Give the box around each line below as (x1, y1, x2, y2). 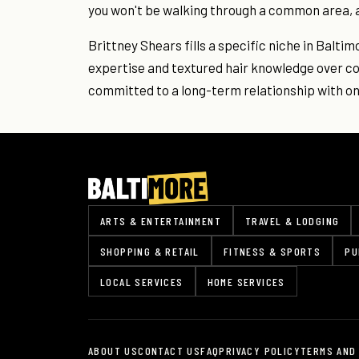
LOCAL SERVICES (100, 275, 184, 288)
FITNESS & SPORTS (223, 244, 321, 258)
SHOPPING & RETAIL (100, 244, 200, 258)
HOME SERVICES (207, 275, 285, 288)
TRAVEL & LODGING (245, 214, 340, 228)
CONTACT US (138, 344, 201, 357)
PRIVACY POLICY (219, 344, 301, 357)
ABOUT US (88, 344, 139, 357)
